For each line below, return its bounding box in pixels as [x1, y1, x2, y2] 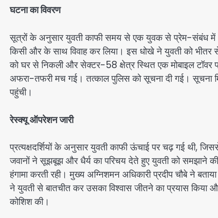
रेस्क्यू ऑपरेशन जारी [10, 113, 73, 127]
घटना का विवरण [10, 3, 61, 17]
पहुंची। [10, 85, 33, 99]
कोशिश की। [10, 195, 50, 209]
